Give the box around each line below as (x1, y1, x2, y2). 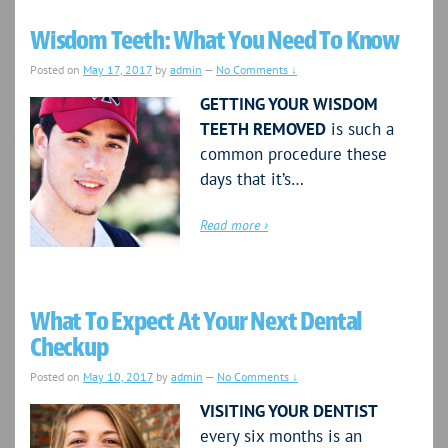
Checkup (30, 331, 108, 365)
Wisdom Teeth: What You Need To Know (30, 24, 399, 58)
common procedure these (200, 143, 387, 166)
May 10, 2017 (83, 369, 153, 385)
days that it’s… (200, 168, 304, 191)
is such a (326, 118, 394, 141)
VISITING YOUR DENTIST (200, 400, 378, 423)
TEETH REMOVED (200, 118, 326, 141)
